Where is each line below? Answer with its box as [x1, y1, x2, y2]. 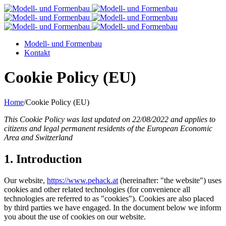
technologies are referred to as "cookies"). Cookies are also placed [4, 194, 214, 203]
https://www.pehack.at [47, 176, 118, 185]
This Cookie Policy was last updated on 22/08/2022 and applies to [4, 115, 215, 124]
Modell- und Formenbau [24, 39, 102, 48]
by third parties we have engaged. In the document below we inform [4, 203, 221, 212]
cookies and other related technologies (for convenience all [4, 185, 190, 194]
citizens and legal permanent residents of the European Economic [4, 124, 212, 133]
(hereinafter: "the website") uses [118, 176, 221, 185]
